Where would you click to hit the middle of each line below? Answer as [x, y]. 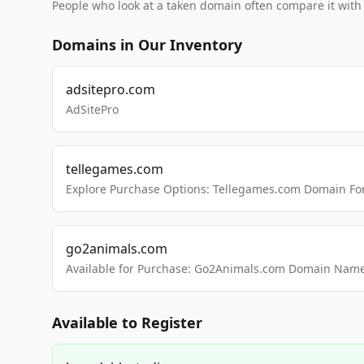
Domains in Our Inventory [147, 45]
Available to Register [127, 323]
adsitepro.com [110, 89]
